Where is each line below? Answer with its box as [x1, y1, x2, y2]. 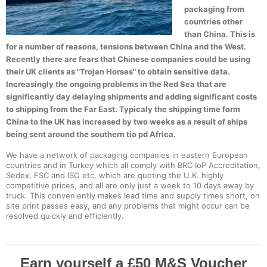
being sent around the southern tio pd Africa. [6, 129, 176, 139]
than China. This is [184, 29, 255, 39]
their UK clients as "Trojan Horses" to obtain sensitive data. [6, 67, 230, 77]
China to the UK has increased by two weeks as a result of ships [6, 117, 247, 127]
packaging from [184, 4, 244, 14]
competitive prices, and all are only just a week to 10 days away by [6, 181, 254, 191]
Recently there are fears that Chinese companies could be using [6, 54, 250, 64]
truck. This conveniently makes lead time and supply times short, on [6, 191, 260, 201]
